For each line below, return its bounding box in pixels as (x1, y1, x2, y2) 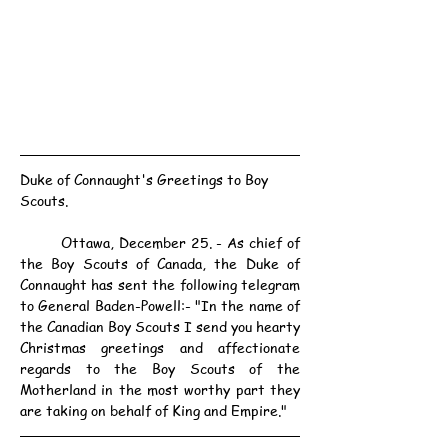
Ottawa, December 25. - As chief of (20, 232, 61, 253)
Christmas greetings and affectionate (20, 337, 300, 358)
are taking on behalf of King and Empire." (20, 400, 287, 421)
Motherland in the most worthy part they (20, 379, 300, 400)
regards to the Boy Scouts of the (20, 358, 300, 379)
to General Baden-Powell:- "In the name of (20, 295, 300, 316)
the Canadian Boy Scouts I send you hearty (20, 316, 300, 337)
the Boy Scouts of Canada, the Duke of (20, 253, 300, 274)
